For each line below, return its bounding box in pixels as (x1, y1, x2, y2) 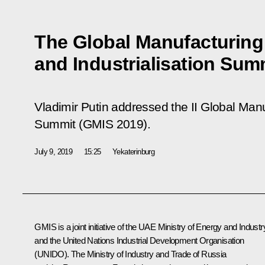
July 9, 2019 (34, 147, 73, 156)
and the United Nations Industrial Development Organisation (34, 235, 244, 245)
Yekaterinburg (112, 147, 155, 156)
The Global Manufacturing (34, 31, 263, 53)
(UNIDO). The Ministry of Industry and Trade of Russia (34, 248, 227, 259)
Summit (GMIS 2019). (34, 117, 150, 131)
